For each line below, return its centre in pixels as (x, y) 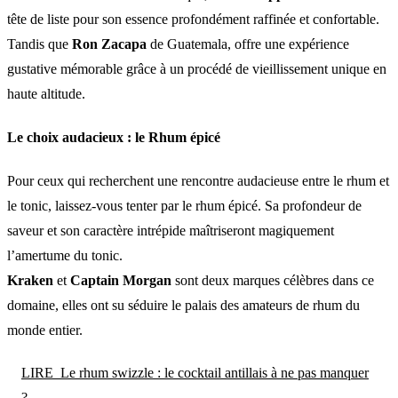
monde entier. (45, 330)
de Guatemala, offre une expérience (248, 44)
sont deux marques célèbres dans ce (273, 281)
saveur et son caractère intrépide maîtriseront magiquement (171, 231)
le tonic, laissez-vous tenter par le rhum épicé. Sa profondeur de (184, 206)
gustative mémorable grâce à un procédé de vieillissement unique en (197, 68)
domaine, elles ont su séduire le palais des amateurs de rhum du (183, 306)
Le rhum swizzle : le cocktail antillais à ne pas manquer (215, 373)
